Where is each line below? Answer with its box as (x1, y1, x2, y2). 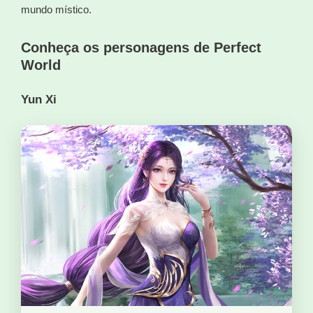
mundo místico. (21, 3, 92, 15)
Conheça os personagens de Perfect (21, 39, 261, 55)
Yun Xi (21, 92, 57, 105)
